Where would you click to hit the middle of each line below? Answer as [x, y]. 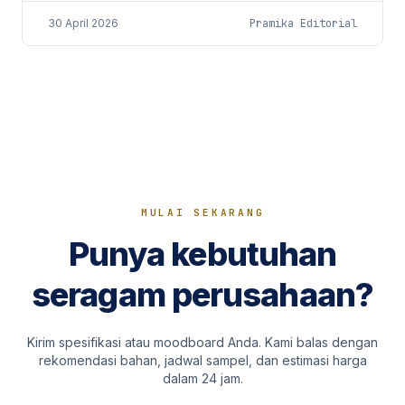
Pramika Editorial [303, 24]
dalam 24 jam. [202, 378]
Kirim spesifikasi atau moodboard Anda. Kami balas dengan [202, 342]
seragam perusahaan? [202, 295]
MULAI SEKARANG [202, 212]
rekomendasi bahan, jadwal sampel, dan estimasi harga [202, 360]
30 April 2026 [83, 23]
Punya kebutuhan [202, 254]
